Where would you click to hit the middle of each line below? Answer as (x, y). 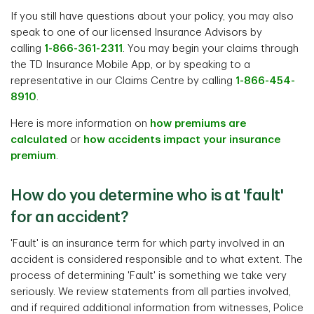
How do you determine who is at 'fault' (147, 196)
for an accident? (69, 217)
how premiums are (198, 124)
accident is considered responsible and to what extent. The (157, 260)
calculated (39, 140)
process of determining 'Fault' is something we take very (149, 276)
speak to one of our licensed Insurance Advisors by (136, 33)
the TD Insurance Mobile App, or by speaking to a (130, 65)
